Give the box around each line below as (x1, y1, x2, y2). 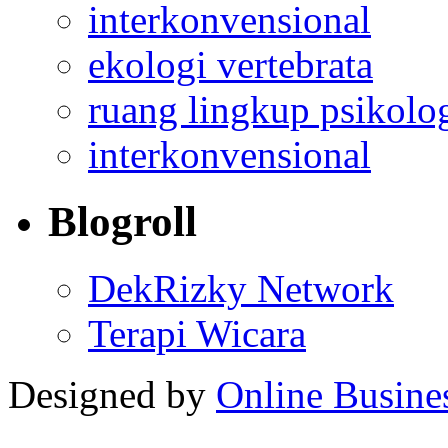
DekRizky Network (88, 266, 394, 310)
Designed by (8, 372, 216, 416)
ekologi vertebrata (88, 42, 373, 86)
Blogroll (48, 197, 197, 245)
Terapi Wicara (88, 311, 306, 355)
